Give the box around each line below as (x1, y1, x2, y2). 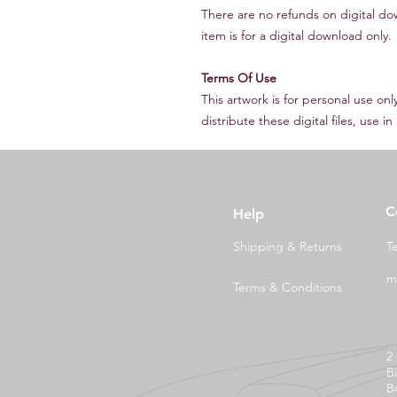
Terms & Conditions (233, 278, 342, 295)
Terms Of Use (201, 69, 276, 86)
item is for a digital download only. (201, 27, 392, 43)
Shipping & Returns (233, 237, 342, 254)
